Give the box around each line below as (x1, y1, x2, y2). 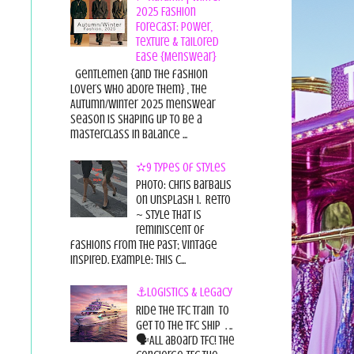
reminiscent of (135, 222, 205, 237)
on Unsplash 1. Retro (135, 192, 231, 207)
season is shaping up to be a (70, 112, 202, 127)
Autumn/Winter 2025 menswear (70, 97, 216, 112)
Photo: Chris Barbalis (135, 177, 232, 192)
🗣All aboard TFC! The (135, 333, 235, 348)
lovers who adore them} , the (70, 82, 207, 97)
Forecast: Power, (135, 20, 213, 35)
